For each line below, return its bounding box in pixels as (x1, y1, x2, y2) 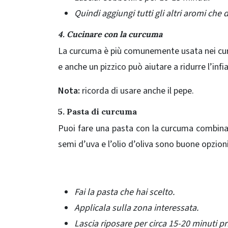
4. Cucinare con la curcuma (58, 29, 162, 40)
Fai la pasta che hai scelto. (74, 186, 175, 199)
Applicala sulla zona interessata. (74, 202, 198, 215)
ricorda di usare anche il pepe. (80, 84, 194, 98)
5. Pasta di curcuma (58, 106, 137, 117)
